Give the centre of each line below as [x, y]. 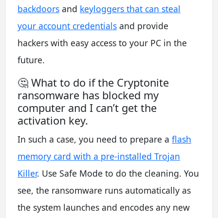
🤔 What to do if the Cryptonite [93, 83]
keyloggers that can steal [130, 9]
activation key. [53, 121]
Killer [27, 173]
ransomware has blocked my [88, 95]
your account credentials [67, 26]
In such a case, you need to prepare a [95, 139]
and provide [143, 26]
